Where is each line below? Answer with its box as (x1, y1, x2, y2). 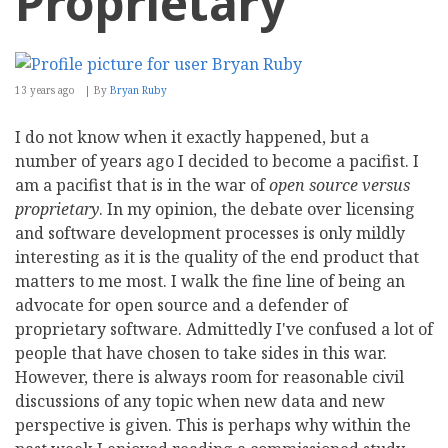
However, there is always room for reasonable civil (15, 366, 404, 389)
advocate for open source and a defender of (15, 294, 348, 317)
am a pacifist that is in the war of (15, 174, 269, 197)
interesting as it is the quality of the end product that (15, 246, 419, 269)
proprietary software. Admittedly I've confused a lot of (15, 318, 433, 341)
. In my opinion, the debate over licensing (99, 198, 415, 221)
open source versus (269, 174, 410, 197)
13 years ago (15, 83, 75, 98)
